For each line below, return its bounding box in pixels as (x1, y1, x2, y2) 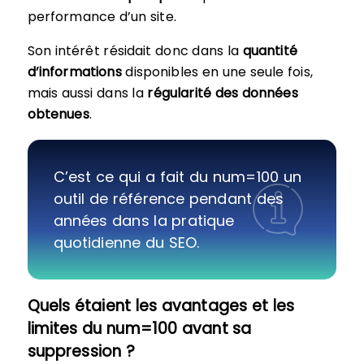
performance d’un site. (27, 6, 176, 26)
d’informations (27, 62, 122, 81)
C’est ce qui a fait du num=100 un (53, 166, 302, 187)
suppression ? (27, 340, 136, 362)
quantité (242, 41, 297, 60)
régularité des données (147, 83, 298, 102)
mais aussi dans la (27, 83, 148, 102)
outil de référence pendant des (53, 188, 284, 209)
